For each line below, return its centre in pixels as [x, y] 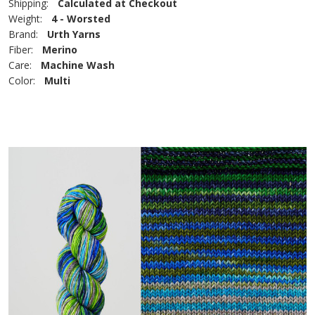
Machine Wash [78, 65]
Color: [22, 81]
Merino [60, 50]
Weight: [25, 19]
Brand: [23, 34]
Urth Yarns [74, 34]
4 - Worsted [81, 19]
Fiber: [21, 50]
